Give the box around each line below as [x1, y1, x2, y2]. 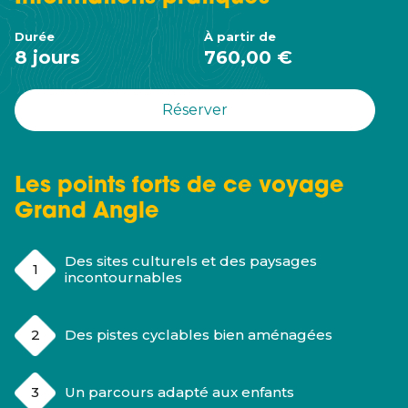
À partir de [204, 29, 276, 44]
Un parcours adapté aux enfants [65, 383, 294, 401]
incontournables [65, 269, 182, 286]
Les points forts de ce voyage [15, 176, 344, 198]
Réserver [162, 101, 228, 118]
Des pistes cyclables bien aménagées [65, 326, 332, 343]
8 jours [15, 46, 80, 68]
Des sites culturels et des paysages [65, 252, 317, 270]
